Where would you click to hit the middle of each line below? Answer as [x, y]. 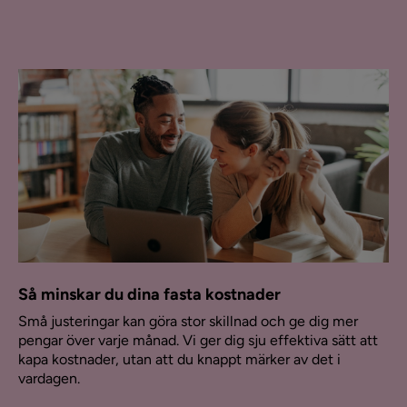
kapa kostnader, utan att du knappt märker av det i [179, 360]
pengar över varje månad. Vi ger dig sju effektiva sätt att [198, 341]
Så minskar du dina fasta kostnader [149, 295]
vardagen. [49, 379]
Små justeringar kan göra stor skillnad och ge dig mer [188, 322]
